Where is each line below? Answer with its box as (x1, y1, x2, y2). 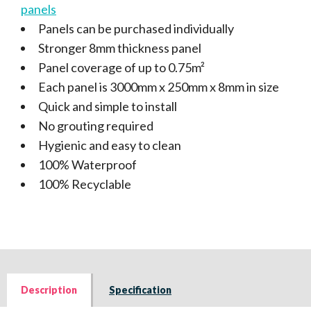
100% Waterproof (38, 156, 137, 172)
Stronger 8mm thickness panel (38, 40, 201, 56)
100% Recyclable (38, 176, 131, 192)
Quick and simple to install (38, 98, 177, 114)
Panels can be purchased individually (38, 20, 234, 36)
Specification (109, 283, 171, 296)
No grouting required (38, 117, 153, 133)
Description (21, 283, 77, 296)
